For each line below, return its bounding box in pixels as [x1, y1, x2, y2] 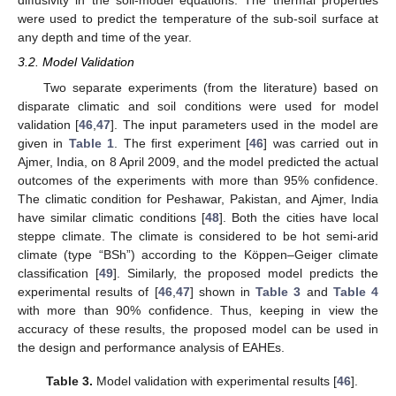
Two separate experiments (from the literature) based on [42, 80, 378, 95]
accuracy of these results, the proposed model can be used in [18, 321, 378, 336]
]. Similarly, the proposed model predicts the [112, 265, 379, 280]
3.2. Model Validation [18, 55, 134, 70]
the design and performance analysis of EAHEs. [18, 339, 285, 354]
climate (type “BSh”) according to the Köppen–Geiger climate [18, 247, 378, 262]
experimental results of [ [18, 284, 158, 299]
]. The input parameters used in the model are [110, 117, 379, 132]
